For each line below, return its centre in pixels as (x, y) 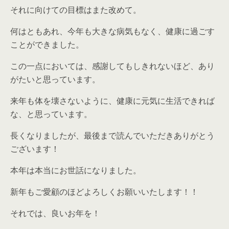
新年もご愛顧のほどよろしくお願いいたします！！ (104, 191)
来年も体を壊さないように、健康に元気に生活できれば (112, 100)
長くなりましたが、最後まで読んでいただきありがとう (112, 135)
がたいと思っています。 (55, 79)
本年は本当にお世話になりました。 (76, 170)
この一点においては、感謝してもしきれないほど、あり (112, 66)
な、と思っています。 (51, 114)
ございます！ (35, 148)
